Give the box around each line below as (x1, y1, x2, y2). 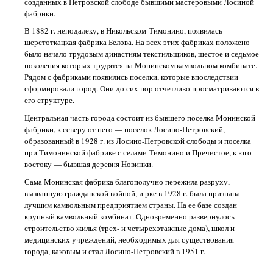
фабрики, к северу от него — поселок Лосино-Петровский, (24, 124, 225, 135)
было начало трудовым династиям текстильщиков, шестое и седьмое (24, 48, 260, 60)
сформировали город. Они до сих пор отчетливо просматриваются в (24, 83, 260, 94)
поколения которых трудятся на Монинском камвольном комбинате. (24, 60, 258, 71)
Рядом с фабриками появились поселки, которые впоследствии (24, 71, 239, 83)
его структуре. (24, 94, 75, 106)
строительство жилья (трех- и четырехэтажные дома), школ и (24, 222, 235, 233)
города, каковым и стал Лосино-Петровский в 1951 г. (24, 245, 206, 257)
